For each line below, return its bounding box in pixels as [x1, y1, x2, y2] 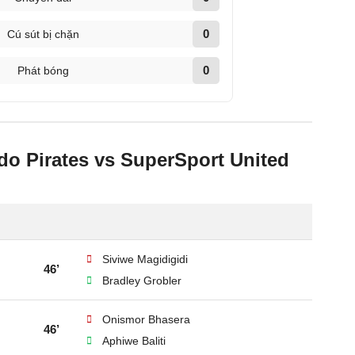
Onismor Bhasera [102, 313, 190, 326]
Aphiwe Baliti [102, 334, 166, 347]
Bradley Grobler [102, 274, 181, 287]
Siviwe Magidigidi [102, 253, 188, 265]
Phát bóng [17, 64, 69, 77]
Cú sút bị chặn [6, 28, 79, 40]
